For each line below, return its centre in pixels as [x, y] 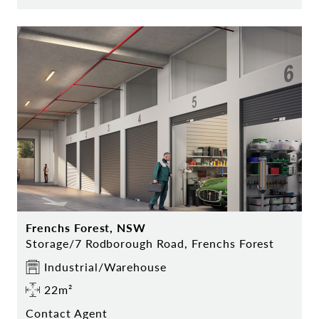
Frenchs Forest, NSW [86, 228]
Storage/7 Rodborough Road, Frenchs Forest [150, 244]
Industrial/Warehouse [106, 267]
